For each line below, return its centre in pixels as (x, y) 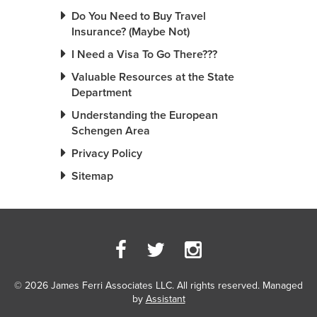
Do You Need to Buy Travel (139, 17)
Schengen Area (111, 131)
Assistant (165, 299)
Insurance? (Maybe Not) (131, 32)
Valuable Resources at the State (153, 77)
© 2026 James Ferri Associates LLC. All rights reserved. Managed (158, 286)
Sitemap (92, 177)
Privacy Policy (107, 154)
